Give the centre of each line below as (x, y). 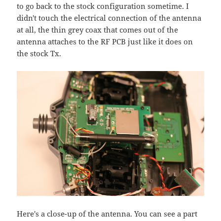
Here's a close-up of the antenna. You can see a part (107, 213)
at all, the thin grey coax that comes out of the (98, 29)
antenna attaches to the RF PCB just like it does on (105, 41)
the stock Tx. (39, 53)
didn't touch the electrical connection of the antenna (109, 18)
